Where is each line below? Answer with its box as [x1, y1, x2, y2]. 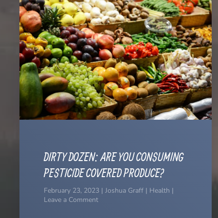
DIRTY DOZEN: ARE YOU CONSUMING [44, 150, 183, 164]
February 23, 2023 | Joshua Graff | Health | [44, 186, 174, 196]
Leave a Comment [44, 195, 98, 205]
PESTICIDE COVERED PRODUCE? [44, 166, 164, 180]
